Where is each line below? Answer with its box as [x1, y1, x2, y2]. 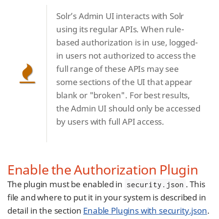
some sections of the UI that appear [56, 76, 193, 88]
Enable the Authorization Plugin [7, 160, 198, 178]
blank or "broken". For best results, [56, 89, 190, 101]
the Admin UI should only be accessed [56, 103, 201, 114]
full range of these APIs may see [56, 63, 179, 74]
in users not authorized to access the [56, 50, 196, 61]
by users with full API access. [56, 116, 165, 127]
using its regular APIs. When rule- [56, 23, 184, 35]
